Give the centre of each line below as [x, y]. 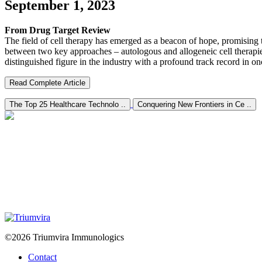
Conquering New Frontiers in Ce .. [194, 104]
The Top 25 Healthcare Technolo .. [68, 104]
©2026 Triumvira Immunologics [64, 237]
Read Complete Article [47, 82]
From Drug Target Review [58, 30]
